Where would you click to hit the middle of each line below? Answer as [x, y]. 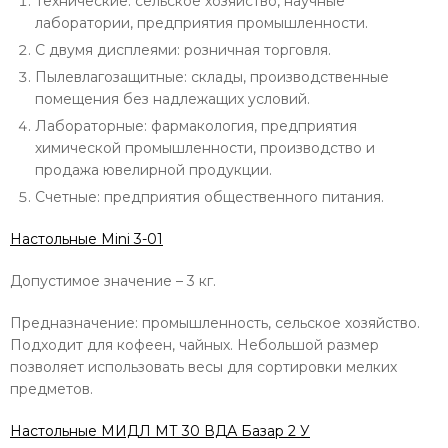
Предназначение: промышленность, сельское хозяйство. [215, 323]
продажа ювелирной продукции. [153, 170]
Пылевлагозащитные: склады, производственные [212, 77]
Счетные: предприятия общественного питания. [209, 197]
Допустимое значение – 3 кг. [113, 281]
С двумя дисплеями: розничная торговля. [183, 50]
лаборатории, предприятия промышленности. [201, 23]
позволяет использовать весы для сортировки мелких [203, 367]
